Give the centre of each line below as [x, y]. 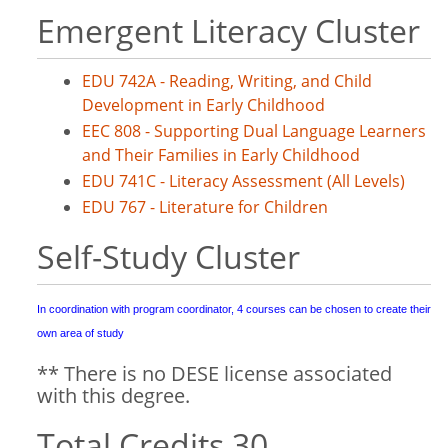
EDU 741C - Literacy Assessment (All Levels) [243, 181]
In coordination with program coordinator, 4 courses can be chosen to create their [234, 309]
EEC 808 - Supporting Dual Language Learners [254, 131]
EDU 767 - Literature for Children [205, 207]
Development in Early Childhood [203, 105]
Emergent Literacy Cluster [228, 30]
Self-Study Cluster [168, 256]
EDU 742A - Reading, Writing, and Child [227, 81]
